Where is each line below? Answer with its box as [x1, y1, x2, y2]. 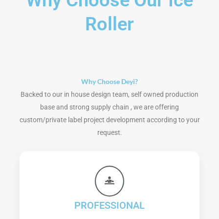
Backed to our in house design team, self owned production [21, 90, 198, 99]
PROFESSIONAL [74, 199, 145, 212]
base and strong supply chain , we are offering [40, 103, 179, 111]
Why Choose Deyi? [81, 77, 138, 86]
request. [97, 129, 122, 137]
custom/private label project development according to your [19, 116, 200, 124]
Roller [85, 13, 134, 35]
